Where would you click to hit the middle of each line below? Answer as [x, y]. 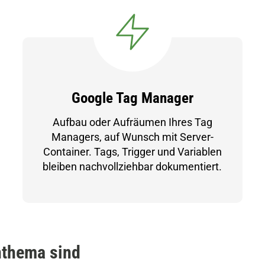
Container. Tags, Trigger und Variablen [132, 152]
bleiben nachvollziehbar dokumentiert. [132, 167]
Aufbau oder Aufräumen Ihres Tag [132, 122]
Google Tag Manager [132, 98]
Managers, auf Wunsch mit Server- [132, 137]
